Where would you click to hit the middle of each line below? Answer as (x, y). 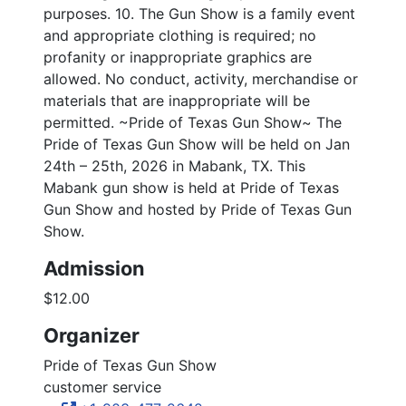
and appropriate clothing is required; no (180, 36)
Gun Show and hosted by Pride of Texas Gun (198, 210)
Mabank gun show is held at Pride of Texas (191, 188)
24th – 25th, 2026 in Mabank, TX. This (174, 166)
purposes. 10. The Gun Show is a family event (199, 14)
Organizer (92, 336)
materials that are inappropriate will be (177, 101)
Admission (94, 269)
